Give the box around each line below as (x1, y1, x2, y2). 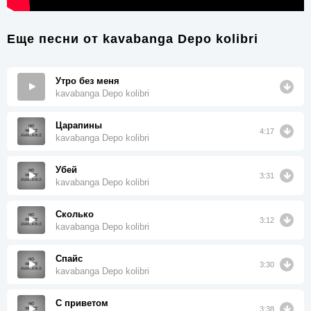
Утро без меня (56, 75, 119, 86)
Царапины (56, 119, 102, 131)
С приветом (56, 297, 108, 308)
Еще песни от (7, 32, 103, 46)
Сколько (56, 208, 94, 219)
